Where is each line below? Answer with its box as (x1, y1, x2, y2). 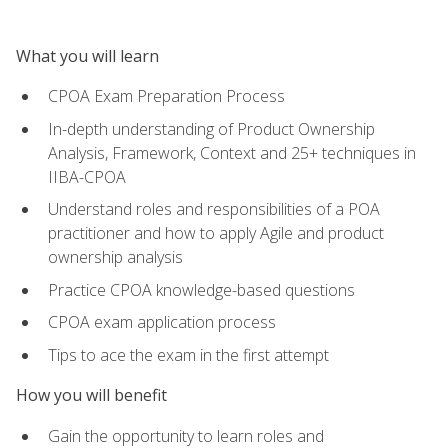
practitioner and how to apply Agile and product (48, 222, 384, 245)
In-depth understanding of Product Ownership (48, 117, 375, 140)
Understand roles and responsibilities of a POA (48, 198, 380, 221)
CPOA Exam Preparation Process (48, 85, 285, 108)
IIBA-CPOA (48, 165, 126, 188)
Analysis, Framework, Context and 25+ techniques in (48, 141, 416, 164)
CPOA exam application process (48, 311, 276, 334)
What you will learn (16, 44, 159, 67)
